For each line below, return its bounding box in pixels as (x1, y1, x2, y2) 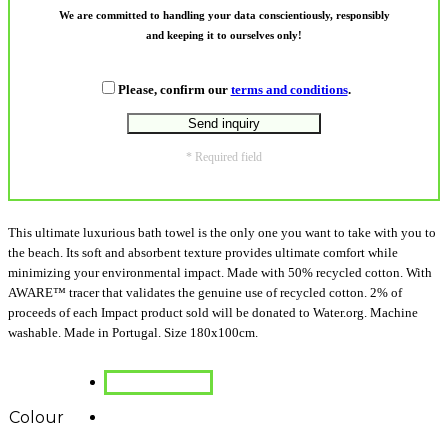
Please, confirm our (117, 82, 231, 98)
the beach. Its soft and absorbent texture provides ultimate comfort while (8, 245, 398, 261)
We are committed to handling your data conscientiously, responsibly (58, 9, 390, 22)
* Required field (186, 150, 262, 165)
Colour (9, 408, 64, 428)
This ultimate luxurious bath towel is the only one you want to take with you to (8, 225, 436, 241)
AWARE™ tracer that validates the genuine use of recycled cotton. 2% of (8, 285, 402, 301)
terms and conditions (230, 82, 348, 98)
